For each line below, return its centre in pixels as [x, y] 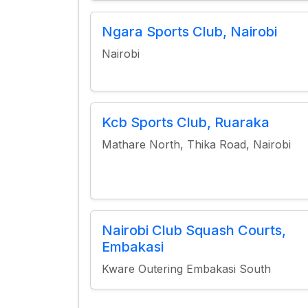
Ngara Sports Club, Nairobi [189, 32]
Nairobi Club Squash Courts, [194, 230]
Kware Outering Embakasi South [186, 269]
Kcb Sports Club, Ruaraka [186, 122]
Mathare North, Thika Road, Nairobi [196, 144]
